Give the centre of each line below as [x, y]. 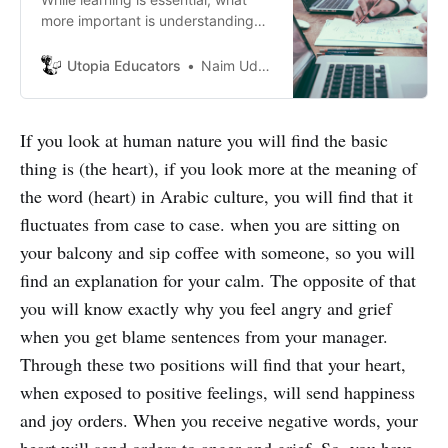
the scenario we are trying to [134, 41]
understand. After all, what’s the [144, 62]
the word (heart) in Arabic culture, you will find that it [216, 195]
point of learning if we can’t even [147, 83]
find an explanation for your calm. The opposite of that [218, 279]
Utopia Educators [124, 65]
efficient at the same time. [126, 125]
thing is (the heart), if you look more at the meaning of [218, 167]
